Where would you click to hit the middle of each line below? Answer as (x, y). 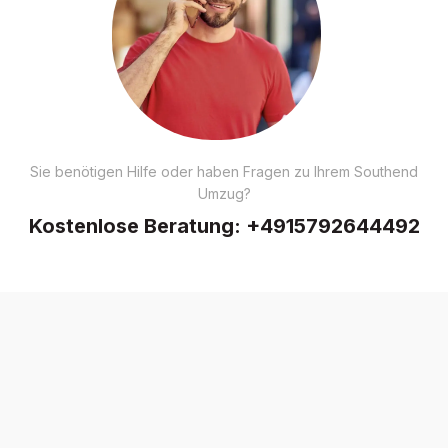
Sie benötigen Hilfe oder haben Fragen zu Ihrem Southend (224, 171)
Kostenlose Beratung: (137, 225)
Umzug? (224, 193)
